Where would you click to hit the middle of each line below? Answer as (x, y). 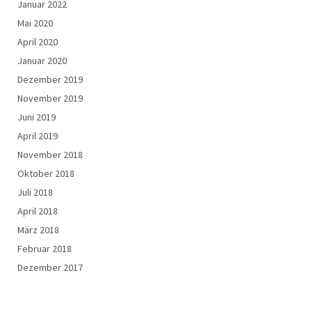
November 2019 (50, 99)
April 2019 (38, 136)
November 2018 (50, 155)
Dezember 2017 (50, 268)
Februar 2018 (45, 249)
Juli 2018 (35, 193)
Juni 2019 (37, 117)
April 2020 (38, 42)
